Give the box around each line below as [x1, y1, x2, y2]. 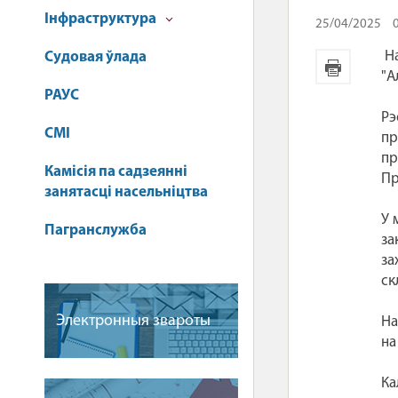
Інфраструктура [44, 12, 159, 27]
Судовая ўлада [44, 50, 147, 65]
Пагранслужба [44, 223, 147, 238]
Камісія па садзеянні [44, 164, 187, 179]
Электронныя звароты [56, 313, 211, 330]
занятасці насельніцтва [44, 185, 208, 200]
